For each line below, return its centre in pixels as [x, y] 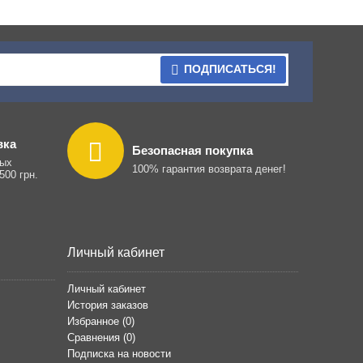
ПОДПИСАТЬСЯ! [230, 69]
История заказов [107, 305]
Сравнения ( [96, 338]
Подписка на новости [119, 354]
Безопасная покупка [192, 150]
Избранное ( [96, 322]
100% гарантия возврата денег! [209, 169]
